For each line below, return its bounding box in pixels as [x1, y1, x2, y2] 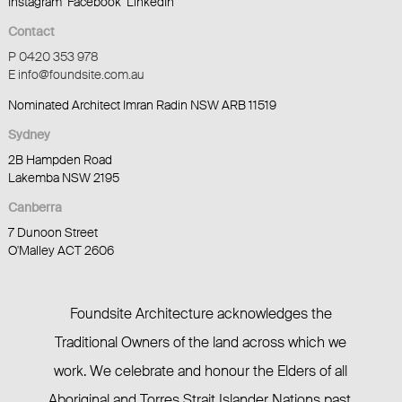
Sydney [7, 127, 50, 144]
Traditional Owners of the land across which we [55, 333, 347, 353]
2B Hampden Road [7, 152, 112, 169]
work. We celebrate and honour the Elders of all [54, 362, 348, 381]
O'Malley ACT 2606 [7, 242, 114, 259]
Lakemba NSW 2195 [7, 170, 119, 187]
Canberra [7, 199, 62, 216]
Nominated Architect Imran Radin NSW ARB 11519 [7, 97, 276, 114]
